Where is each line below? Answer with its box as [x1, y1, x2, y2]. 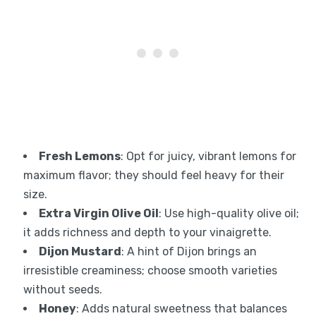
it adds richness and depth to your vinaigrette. [23, 225, 272, 239]
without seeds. [23, 282, 102, 296]
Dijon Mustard [38, 244, 121, 258]
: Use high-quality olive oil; [158, 206, 299, 220]
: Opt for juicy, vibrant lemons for [120, 149, 296, 163]
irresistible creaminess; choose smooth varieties [23, 263, 277, 277]
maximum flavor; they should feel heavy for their [23, 168, 284, 182]
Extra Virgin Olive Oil [38, 206, 159, 220]
